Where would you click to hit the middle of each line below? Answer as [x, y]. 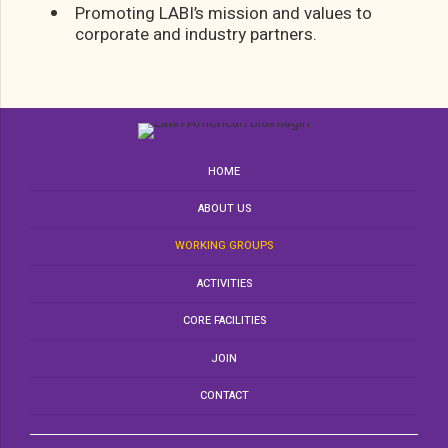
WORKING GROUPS [224, 246]
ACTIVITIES [224, 283]
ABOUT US [224, 209]
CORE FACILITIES [224, 321]
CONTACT [224, 395]
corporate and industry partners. [196, 35]
